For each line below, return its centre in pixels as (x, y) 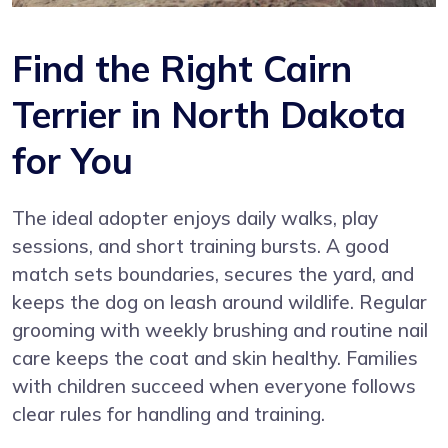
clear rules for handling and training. (168, 413)
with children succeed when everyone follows (214, 385)
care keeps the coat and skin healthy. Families (215, 357)
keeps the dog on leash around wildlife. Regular (219, 301)
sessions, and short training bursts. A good (200, 245)
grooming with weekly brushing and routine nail (220, 329)
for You (72, 160)
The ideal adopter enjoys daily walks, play (195, 217)
